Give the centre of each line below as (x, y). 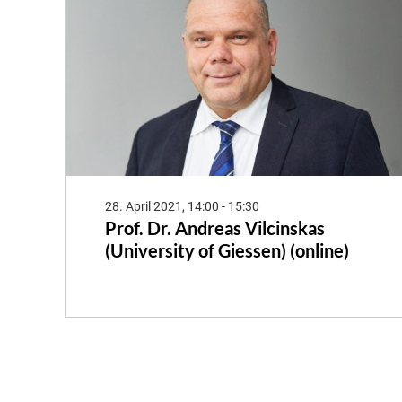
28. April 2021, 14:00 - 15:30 (182, 207)
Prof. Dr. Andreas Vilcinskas (215, 228)
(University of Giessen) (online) (227, 251)
